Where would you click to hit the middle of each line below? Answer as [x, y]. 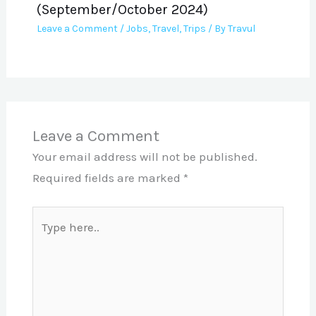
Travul [241, 28]
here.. [47, 237]
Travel [165, 28]
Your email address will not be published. [145, 157]
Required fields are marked [108, 178]
